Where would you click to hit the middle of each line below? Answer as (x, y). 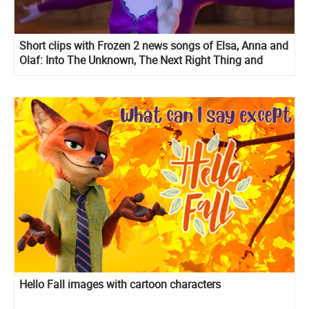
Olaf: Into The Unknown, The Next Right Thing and (141, 60)
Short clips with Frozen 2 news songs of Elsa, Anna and (154, 45)
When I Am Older (60, 74)
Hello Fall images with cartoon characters (120, 284)
